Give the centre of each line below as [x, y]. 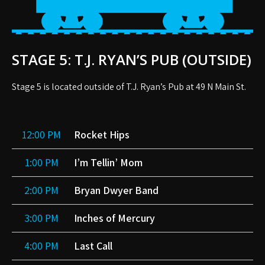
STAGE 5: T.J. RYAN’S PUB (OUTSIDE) [132, 59]
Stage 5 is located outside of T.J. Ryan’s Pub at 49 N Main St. [129, 86]
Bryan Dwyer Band [116, 190]
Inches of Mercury [114, 218]
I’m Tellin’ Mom [108, 162]
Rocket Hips [102, 134]
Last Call [93, 245]
